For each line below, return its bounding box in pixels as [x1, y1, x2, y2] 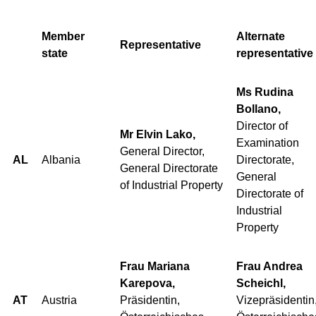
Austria [42, 293, 77, 306]
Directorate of [236, 187, 303, 200]
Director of [236, 119, 288, 132]
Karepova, [120, 276, 175, 289]
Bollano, [236, 102, 281, 115]
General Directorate [120, 162, 218, 174]
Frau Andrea [236, 260, 303, 272]
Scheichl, [236, 276, 286, 289]
